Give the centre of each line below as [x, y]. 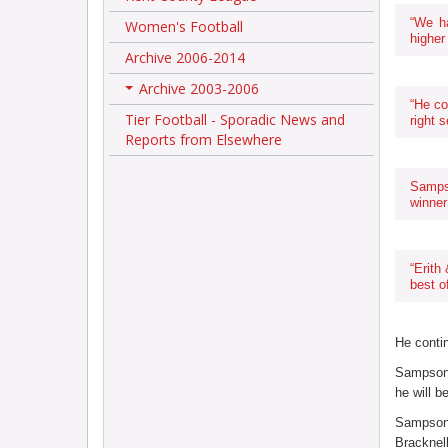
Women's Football [184, 26]
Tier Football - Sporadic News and [235, 119]
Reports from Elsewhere [203, 139]
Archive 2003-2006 [199, 88]
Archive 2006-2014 [185, 57]
